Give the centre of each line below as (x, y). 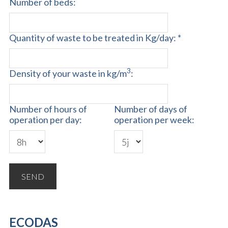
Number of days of (151, 109)
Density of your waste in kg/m (68, 73)
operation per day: (46, 119)
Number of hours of (48, 109)
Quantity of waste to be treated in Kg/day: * (95, 37)
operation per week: (154, 119)
